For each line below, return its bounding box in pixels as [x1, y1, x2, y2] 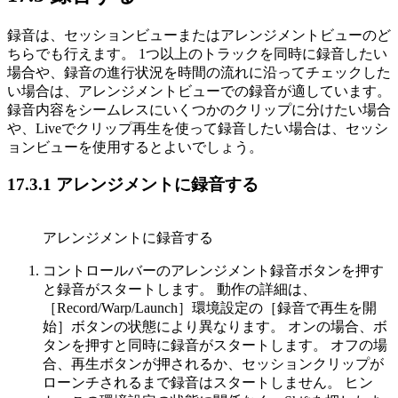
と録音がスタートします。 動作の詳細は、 [43, 281, 316, 297]
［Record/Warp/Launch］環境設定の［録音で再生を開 [43, 299, 377, 315]
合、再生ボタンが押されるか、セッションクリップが [43, 355, 384, 371]
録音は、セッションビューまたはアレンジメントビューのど [7, 27, 391, 43]
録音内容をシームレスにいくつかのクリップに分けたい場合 [7, 101, 391, 117]
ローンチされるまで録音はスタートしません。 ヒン [43, 374, 373, 390]
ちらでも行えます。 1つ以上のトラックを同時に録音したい [7, 45, 387, 61]
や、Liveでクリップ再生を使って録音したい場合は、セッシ [7, 120, 388, 136]
